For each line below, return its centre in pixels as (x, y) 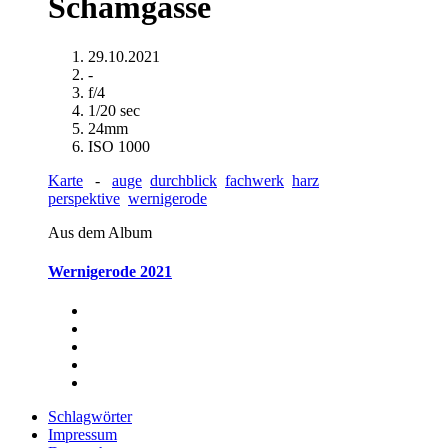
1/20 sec (114, 110)
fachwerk (254, 180)
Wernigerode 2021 (110, 272)
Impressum (82, 435)
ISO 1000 (119, 146)
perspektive (84, 198)
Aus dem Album (100, 232)
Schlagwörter (90, 417)
